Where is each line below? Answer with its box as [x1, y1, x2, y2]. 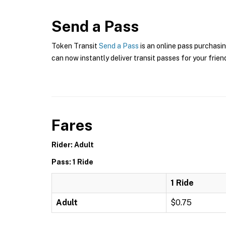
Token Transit [51, 42, 99, 50]
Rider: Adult [51, 141, 94, 149]
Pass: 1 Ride [51, 158, 93, 166]
